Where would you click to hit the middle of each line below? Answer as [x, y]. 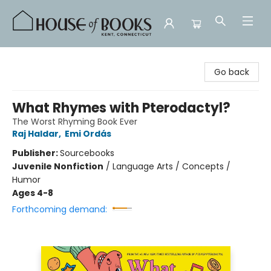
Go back [232, 72]
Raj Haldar [35, 134]
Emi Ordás [88, 134]
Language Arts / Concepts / [171, 166]
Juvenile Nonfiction [58, 166]
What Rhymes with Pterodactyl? [121, 108]
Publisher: [36, 153]
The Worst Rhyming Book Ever [75, 122]
